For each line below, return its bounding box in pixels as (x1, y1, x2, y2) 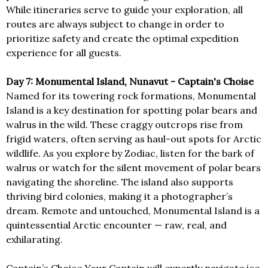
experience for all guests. (6, 47, 121, 59)
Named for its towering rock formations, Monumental (6, 90, 256, 102)
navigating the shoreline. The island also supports (6, 176, 233, 188)
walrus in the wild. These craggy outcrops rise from (6, 118, 243, 131)
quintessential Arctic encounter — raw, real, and (6, 219, 227, 232)
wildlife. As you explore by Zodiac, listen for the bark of (6, 147, 254, 160)
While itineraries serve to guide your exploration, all (6, 4, 243, 16)
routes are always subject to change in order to (6, 18, 224, 31)
